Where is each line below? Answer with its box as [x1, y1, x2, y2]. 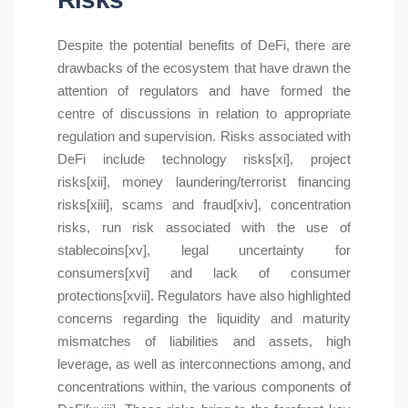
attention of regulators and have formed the [57, 83, 351, 99]
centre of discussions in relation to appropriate [57, 106, 351, 122]
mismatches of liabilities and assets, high [57, 333, 351, 350]
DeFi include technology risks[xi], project [57, 151, 351, 168]
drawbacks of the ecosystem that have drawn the [57, 60, 351, 76]
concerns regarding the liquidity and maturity [57, 311, 351, 327]
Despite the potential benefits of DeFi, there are [57, 37, 351, 54]
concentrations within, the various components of [57, 379, 351, 395]
